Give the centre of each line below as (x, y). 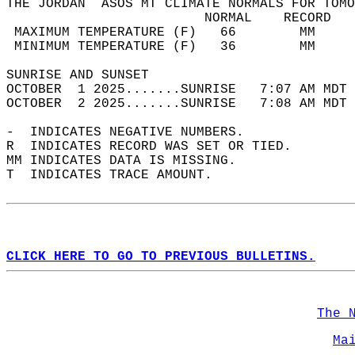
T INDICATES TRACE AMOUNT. (117, 175)
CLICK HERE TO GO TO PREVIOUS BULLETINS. (161, 257)
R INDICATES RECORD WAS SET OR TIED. (157, 147)
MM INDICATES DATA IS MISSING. (129, 161)
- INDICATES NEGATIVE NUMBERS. (133, 132)
